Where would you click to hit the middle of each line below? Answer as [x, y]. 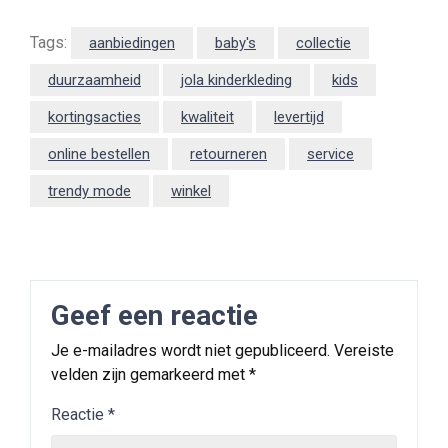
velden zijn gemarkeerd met [150, 374]
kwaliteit [207, 117]
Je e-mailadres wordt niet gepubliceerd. [190, 350]
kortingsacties [94, 117]
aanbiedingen [132, 43]
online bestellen [99, 154]
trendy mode [89, 191]
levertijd [299, 117]
